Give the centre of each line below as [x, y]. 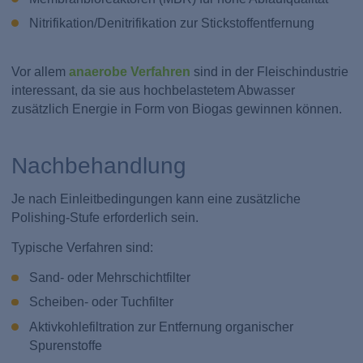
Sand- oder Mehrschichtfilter [109, 278]
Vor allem [41, 72]
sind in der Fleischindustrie [270, 72]
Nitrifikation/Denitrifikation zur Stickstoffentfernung [171, 23]
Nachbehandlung [99, 165]
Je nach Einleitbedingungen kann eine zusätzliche [156, 199]
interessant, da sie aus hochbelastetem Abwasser [154, 91]
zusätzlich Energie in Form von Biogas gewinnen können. [177, 109]
